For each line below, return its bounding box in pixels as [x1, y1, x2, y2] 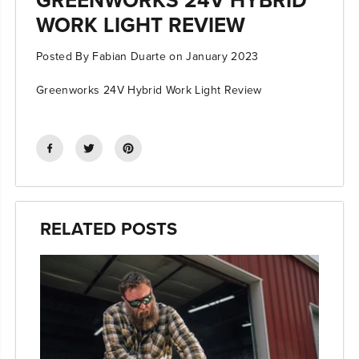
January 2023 [186, 47, 259, 64]
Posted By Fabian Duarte [36, 47, 167, 64]
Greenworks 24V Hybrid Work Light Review [36, 81, 262, 98]
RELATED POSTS [40, 215, 177, 241]
